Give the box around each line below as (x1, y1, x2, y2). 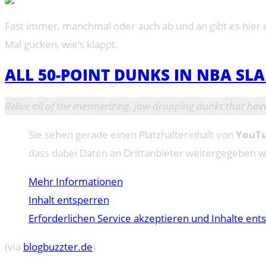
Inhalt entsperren (28, 193, 109, 207)
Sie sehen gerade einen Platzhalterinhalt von (28, 128, 236, 142)
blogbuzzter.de (23, 240, 93, 254)
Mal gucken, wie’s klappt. (5, 37, 118, 52)
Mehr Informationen (28, 175, 123, 189)
